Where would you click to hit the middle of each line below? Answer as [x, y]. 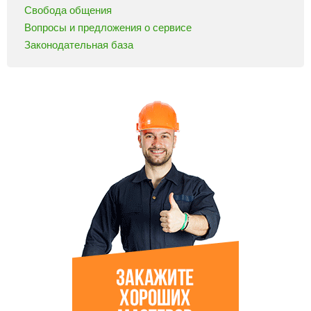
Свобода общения [68, 10]
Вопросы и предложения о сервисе [108, 27]
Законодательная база [79, 44]
